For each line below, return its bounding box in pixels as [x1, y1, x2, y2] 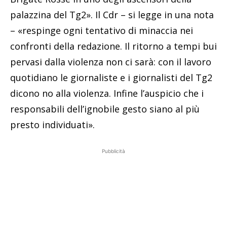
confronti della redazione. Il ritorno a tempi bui [10, 40, 217, 53]
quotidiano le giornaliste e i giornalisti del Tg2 [10, 71, 212, 84]
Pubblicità [102, 148, 125, 155]
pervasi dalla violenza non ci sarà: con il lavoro [10, 56, 211, 68]
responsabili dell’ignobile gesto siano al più [10, 103, 200, 116]
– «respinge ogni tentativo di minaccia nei [10, 24, 193, 37]
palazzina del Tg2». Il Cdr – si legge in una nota [10, 9, 214, 21]
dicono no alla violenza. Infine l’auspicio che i [10, 87, 204, 100]
